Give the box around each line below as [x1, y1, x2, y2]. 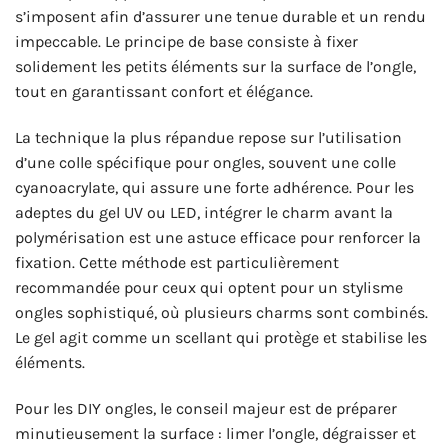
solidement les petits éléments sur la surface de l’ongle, [15, 57, 416, 77]
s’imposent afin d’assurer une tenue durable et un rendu [15, 7, 426, 27]
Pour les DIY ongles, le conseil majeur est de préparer [15, 398, 397, 418]
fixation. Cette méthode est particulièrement [15, 252, 339, 272]
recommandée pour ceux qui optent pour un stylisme [15, 277, 403, 297]
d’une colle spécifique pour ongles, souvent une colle [15, 152, 396, 172]
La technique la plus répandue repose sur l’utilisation [15, 127, 402, 147]
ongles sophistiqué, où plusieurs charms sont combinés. [15, 302, 428, 322]
